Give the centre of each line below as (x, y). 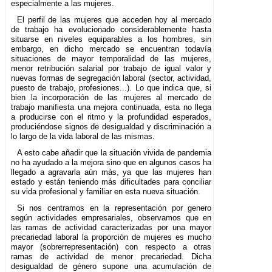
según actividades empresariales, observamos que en (111, 217)
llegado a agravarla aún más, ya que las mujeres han (111, 172)
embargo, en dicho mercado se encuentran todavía (111, 49)
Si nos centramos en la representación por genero (114, 208)
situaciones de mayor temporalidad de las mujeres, (111, 58)
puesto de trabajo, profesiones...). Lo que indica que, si (111, 87)
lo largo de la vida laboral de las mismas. (83, 136)
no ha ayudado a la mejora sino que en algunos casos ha (111, 162)
